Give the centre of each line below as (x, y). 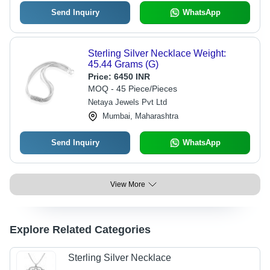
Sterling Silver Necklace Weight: (157, 53)
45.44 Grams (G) (123, 64)
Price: (101, 77)
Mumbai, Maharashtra (140, 116)
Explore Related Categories (80, 230)
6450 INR (132, 77)
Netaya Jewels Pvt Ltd (127, 102)
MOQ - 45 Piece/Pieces (132, 89)
